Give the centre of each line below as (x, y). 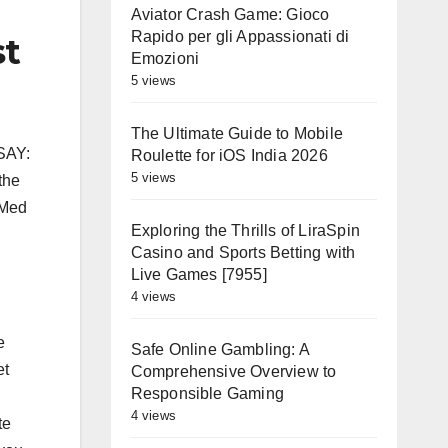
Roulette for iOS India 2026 (229, 155)
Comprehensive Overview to (233, 371)
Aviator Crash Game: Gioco (230, 14)
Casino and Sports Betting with (243, 252)
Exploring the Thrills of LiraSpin (245, 230)
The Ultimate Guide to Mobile (237, 133)
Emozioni (165, 58)
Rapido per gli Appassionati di (240, 36)
